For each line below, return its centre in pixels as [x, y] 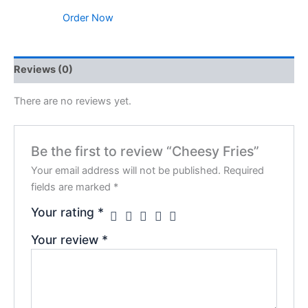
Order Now [88, 18]
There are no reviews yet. [73, 101]
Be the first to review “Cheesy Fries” [145, 151]
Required [244, 170]
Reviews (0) [43, 70]
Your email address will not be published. [126, 170]
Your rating [65, 212]
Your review [67, 239]
